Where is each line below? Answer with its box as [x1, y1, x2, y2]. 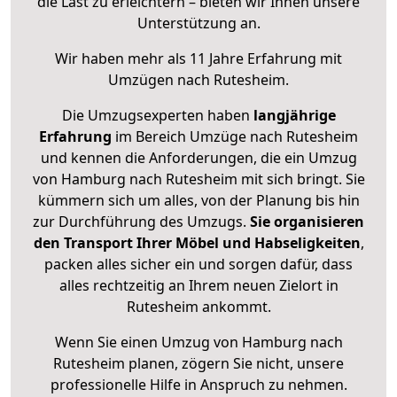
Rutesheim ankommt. [126, 297, 271, 317]
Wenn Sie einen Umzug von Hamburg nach [54, 332, 343, 353]
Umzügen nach [108, 70, 214, 90]
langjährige [253, 105, 336, 126]
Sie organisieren [250, 212, 364, 232]
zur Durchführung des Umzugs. [33, 212, 250, 232]
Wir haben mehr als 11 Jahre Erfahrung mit [55, 49, 342, 69]
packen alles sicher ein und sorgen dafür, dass [44, 254, 353, 275]
